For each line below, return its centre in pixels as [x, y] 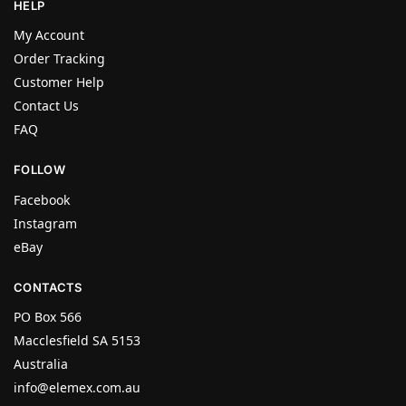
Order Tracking [59, 59]
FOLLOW [39, 170]
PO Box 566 [48, 317]
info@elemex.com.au [77, 388]
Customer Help [59, 82]
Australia [41, 364]
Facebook [42, 199]
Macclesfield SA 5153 [77, 341]
